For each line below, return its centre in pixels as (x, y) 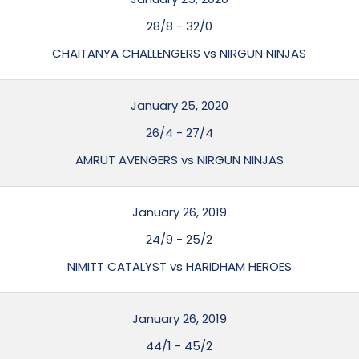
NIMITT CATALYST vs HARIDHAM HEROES (179, 266)
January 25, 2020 (179, 105)
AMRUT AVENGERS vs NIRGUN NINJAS (179, 160)
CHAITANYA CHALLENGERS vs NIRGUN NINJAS (179, 53)
